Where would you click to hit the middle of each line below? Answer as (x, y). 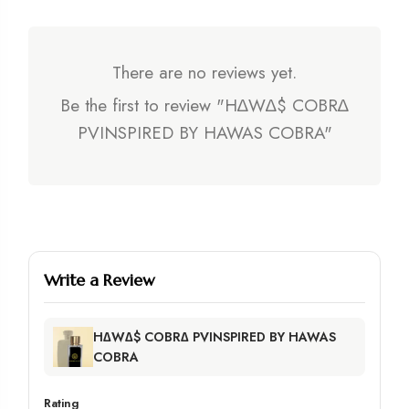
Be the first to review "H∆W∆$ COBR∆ (204, 105)
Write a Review (100, 279)
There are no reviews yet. (204, 72)
